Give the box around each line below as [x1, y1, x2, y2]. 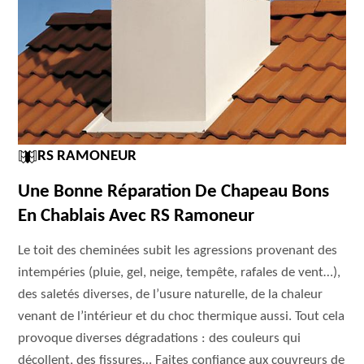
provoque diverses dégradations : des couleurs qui [18, 331, 301, 345]
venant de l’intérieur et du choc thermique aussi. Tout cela [18, 310, 345, 323]
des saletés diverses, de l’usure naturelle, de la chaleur [18, 288, 323, 301]
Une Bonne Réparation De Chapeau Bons [18, 183, 330, 201]
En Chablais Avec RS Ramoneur [18, 207, 255, 226]
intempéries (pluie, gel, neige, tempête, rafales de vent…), [18, 266, 341, 279]
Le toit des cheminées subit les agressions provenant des [18, 244, 338, 258]
